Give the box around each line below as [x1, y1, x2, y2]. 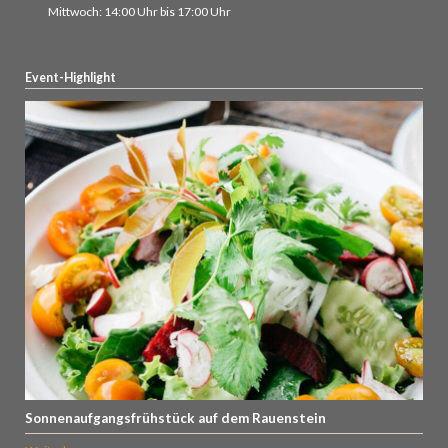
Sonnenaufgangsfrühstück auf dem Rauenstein [24, 410, 326, 427]
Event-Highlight [24, 70, 116, 86]
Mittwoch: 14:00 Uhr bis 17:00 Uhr [47, 4, 231, 19]
